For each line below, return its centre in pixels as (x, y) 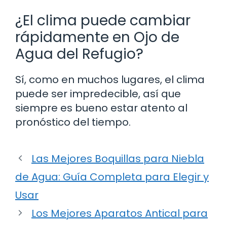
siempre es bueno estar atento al (101, 108)
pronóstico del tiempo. (73, 122)
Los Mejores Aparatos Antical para (120, 213)
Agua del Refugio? (79, 54)
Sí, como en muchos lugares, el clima (110, 79)
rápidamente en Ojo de (97, 37)
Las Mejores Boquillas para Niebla (118, 158)
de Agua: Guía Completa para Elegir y (112, 177)
